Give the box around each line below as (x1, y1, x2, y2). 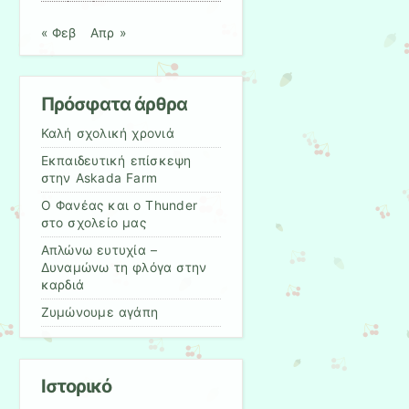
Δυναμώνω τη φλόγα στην (40, 259, 207, 275)
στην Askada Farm (40, 170, 158, 185)
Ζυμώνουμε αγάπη (40, 304, 159, 320)
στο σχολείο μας (40, 215, 146, 230)
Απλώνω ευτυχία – (40, 242, 158, 257)
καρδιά (40, 277, 85, 292)
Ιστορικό (40, 375, 111, 398)
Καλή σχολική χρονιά (40, 125, 174, 141)
